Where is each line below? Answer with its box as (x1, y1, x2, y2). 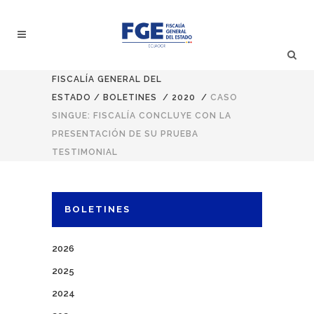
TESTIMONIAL (52, 147, 118, 157)
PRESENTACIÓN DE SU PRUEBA (52, 129, 198, 139)
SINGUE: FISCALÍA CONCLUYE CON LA (52, 111, 231, 121)
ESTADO (52, 93, 91, 102)
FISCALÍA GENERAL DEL (52, 74, 162, 84)
